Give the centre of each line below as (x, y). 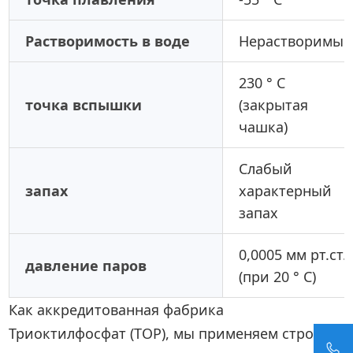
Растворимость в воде (108, 41)
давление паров (86, 266)
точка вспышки (84, 105)
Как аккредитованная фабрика (117, 310)
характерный (286, 191)
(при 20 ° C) (278, 277)
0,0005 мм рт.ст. (293, 255)
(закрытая (274, 105)
